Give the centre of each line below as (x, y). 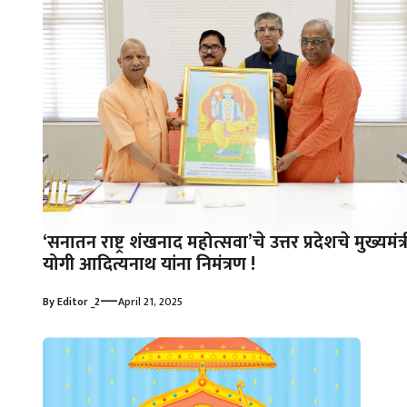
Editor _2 (79, 302)
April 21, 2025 (150, 302)
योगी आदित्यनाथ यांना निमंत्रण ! (149, 265)
